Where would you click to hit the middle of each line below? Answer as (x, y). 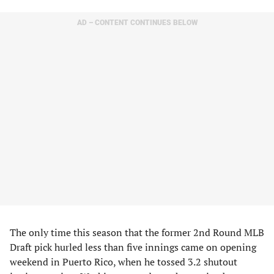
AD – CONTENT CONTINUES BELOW (137, 23)
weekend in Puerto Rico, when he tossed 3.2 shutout (124, 262)
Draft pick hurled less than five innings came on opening (133, 247)
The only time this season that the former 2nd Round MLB (137, 232)
